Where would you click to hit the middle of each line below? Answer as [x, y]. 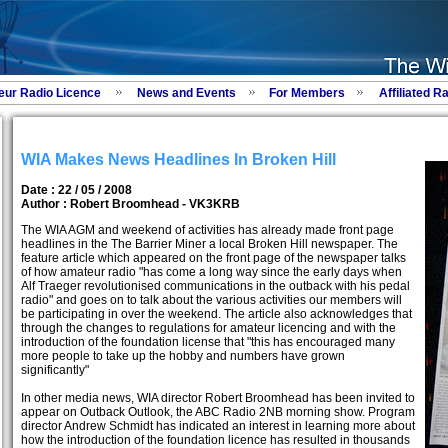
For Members [306, 93]
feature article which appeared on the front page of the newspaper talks [213, 257]
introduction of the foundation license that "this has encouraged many [207, 341]
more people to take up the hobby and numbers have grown [182, 355]
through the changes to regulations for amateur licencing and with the [208, 327]
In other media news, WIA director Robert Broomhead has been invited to [217, 397]
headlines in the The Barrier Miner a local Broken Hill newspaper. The [209, 243]
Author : [43, 203]
